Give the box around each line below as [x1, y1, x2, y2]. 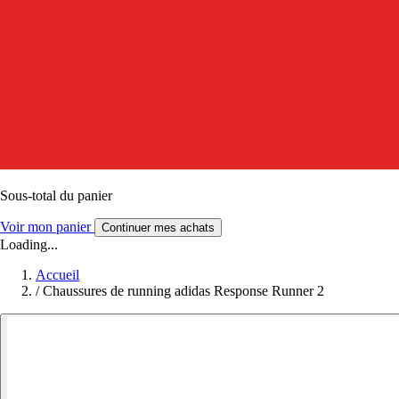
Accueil [36, 266, 79, 282]
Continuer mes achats [102, 220, 215, 234]
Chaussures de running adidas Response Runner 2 [43, 282, 324, 298]
